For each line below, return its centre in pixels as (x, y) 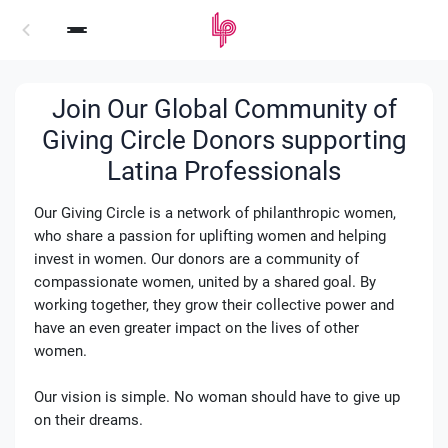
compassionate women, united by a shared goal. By (204, 281)
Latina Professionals (224, 170)
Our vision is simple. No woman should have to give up (216, 396)
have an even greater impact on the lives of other (196, 327)
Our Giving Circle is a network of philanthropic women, (214, 212)
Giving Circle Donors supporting (224, 139)
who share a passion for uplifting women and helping (209, 235)
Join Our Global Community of (224, 108)
